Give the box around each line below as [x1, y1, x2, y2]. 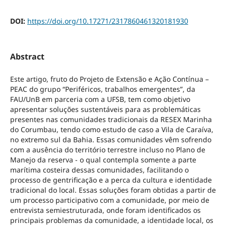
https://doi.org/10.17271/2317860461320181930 [27, 16, 188, 26]
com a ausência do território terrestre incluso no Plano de [10, 144, 205, 154]
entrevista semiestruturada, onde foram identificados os [10, 205, 201, 215]
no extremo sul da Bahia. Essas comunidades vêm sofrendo [10, 134, 211, 144]
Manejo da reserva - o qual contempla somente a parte [10, 154, 196, 164]
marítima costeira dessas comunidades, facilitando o [10, 164, 189, 175]
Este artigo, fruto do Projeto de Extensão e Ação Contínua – [10, 74, 209, 84]
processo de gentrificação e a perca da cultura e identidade [10, 175, 212, 185]
